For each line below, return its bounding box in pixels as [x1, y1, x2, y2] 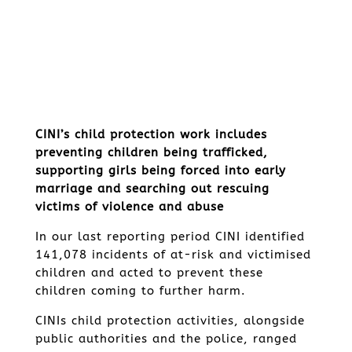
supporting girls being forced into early [35, 163, 286, 178]
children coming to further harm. [35, 284, 246, 298]
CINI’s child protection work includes [35, 127, 267, 141]
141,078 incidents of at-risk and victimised [35, 247, 311, 262]
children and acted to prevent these [35, 266, 263, 280]
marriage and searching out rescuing [35, 181, 269, 196]
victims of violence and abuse [35, 200, 224, 214]
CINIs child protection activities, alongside [35, 313, 305, 328]
